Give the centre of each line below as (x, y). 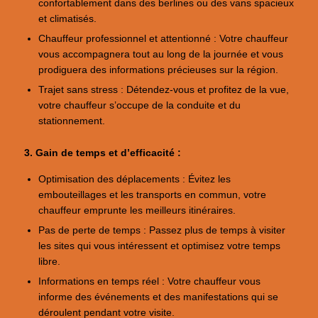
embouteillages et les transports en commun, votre (153, 195)
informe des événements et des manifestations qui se (159, 297)
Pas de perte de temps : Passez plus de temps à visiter (162, 231)
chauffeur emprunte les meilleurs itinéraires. (137, 211)
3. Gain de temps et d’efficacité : (102, 153)
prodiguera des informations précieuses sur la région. (159, 70)
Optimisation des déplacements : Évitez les (135, 180)
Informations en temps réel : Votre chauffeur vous (150, 282)
